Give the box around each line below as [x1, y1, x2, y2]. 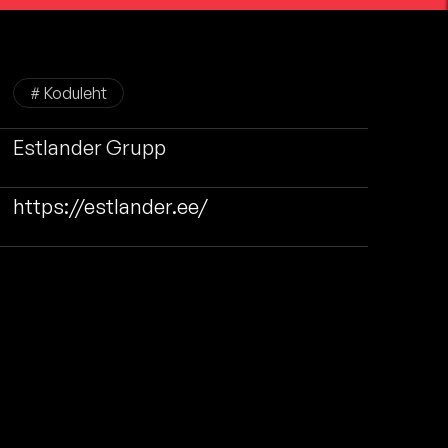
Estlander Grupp [12, 135, 166, 160]
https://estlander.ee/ [12, 194, 208, 219]
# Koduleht [29, 83, 107, 103]
